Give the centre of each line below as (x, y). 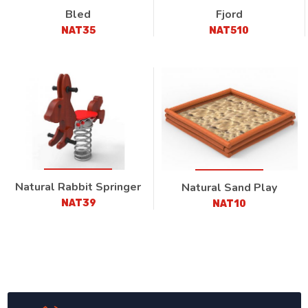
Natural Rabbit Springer (78, 187)
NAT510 (229, 31)
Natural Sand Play (230, 187)
